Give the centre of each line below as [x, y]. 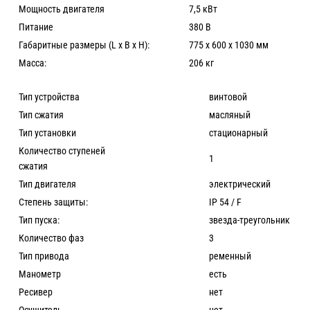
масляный [194, 115]
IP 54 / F [190, 202]
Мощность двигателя [62, 9]
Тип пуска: [39, 220]
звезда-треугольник [214, 220]
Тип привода [44, 256]
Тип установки [47, 133]
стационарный [203, 133]
